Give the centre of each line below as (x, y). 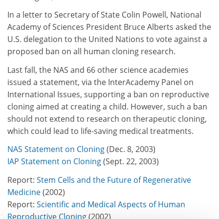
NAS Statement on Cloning (57, 149)
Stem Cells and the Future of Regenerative (114, 180)
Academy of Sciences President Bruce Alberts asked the (109, 27)
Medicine (25, 192)
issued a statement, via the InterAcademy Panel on (100, 82)
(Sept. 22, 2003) (131, 161)
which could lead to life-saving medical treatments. (100, 131)
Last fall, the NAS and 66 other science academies (98, 70)
